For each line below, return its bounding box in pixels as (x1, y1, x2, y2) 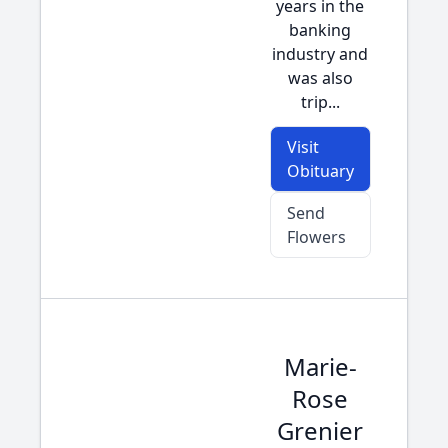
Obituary (286, 160, 354, 182)
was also (287, 67, 353, 89)
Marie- (283, 350, 357, 383)
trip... (300, 91, 340, 113)
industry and (272, 43, 368, 65)
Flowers (286, 226, 346, 248)
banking (289, 19, 351, 41)
